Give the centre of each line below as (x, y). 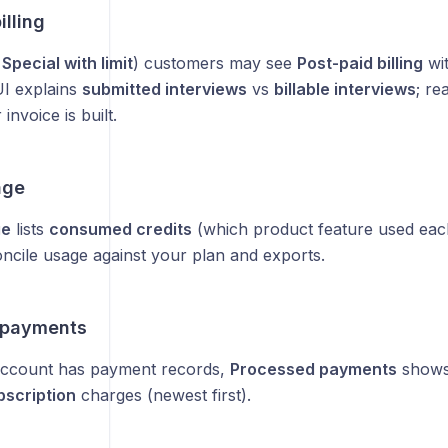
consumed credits (120, 229)
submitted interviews (164, 89)
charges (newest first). (163, 395)
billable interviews (344, 89)
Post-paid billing (359, 63)
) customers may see (214, 63)
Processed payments (313, 369)
